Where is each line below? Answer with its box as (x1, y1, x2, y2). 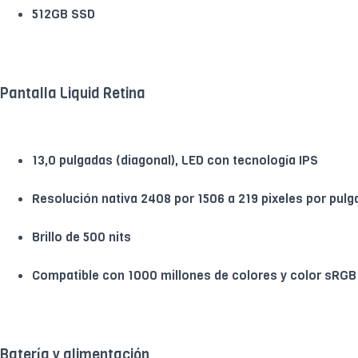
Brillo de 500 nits (32, 228, 131, 245)
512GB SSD (32, 5, 95, 22)
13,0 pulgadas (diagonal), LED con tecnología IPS (32, 151, 318, 169)
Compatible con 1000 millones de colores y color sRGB (32, 266, 356, 284)
